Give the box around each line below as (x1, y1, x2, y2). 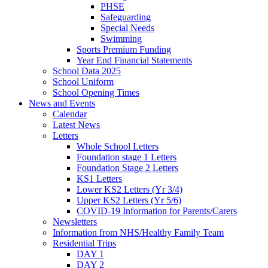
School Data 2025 (53, 65, 121, 76)
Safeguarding (100, 11, 151, 22)
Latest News (53, 119, 100, 130)
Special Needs (100, 22, 154, 33)
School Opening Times (53, 87, 139, 98)
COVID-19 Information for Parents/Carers (77, 205, 237, 216)
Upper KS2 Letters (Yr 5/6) (77, 194, 181, 205)
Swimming (100, 33, 142, 44)
